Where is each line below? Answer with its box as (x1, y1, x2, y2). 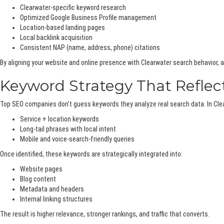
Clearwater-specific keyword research (20, 3, 126, 12)
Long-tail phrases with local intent (20, 125, 116, 133)
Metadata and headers (20, 185, 84, 193)
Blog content (20, 175, 56, 183)
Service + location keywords (20, 115, 99, 123)
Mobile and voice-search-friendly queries (20, 135, 134, 143)
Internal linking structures (20, 195, 92, 203)
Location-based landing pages (20, 23, 105, 32)
